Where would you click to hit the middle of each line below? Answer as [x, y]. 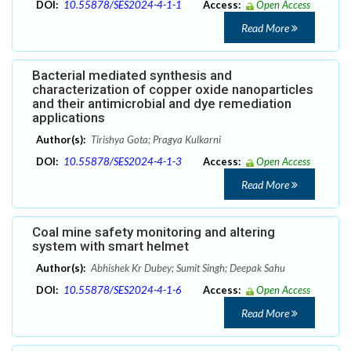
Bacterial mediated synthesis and [132, 76]
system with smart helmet [110, 246]
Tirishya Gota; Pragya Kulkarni [155, 140]
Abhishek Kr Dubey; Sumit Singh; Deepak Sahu [187, 268]
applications [69, 118]
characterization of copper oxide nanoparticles [173, 90]
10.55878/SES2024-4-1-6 [123, 290]
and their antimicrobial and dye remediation [162, 104]
